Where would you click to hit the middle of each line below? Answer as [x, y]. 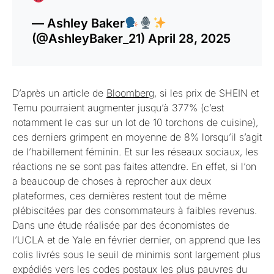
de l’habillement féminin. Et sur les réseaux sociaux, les [135, 152]
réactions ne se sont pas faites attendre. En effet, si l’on [134, 167]
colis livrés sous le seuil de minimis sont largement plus [136, 255]
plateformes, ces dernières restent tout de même [119, 196]
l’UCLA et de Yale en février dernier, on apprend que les [136, 240]
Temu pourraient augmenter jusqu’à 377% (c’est [118, 108]
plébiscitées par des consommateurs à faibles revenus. [135, 211]
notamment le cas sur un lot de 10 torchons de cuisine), [135, 123]
